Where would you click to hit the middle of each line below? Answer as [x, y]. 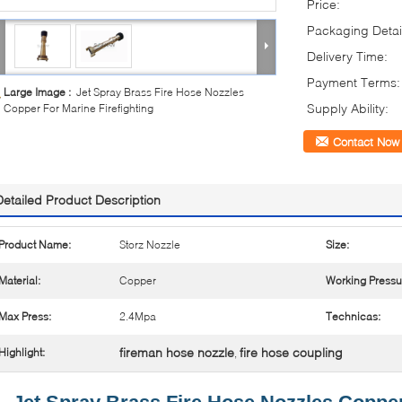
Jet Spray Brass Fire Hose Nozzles [160, 92]
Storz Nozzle [150, 245]
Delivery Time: [347, 56]
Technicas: [353, 316]
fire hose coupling [291, 352]
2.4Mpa [138, 316]
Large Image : [40, 92]
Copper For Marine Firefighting [79, 108]
